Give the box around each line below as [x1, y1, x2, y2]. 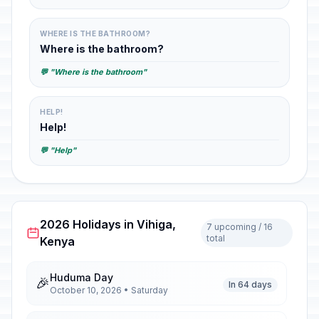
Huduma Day [50, 271, 113, 283]
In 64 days [229, 279, 272, 290]
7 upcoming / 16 [206, 221, 273, 232]
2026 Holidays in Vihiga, [39, 217, 176, 231]
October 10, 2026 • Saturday [50, 285, 168, 296]
